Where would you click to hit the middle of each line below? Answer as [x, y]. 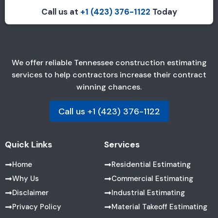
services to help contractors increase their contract [109, 75]
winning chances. [109, 87]
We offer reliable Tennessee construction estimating [109, 63]
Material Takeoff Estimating [159, 207]
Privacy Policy [37, 207]
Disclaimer [30, 193]
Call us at [61, 12]
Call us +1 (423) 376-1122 [109, 111]
